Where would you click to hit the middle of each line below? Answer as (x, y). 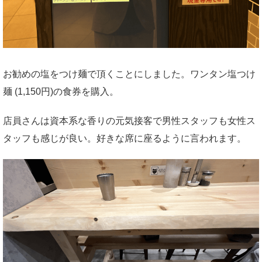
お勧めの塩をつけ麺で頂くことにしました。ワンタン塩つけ (129, 74)
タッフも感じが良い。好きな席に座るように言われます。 (125, 138)
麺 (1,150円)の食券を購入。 (61, 91)
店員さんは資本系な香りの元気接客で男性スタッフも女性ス (129, 120)
